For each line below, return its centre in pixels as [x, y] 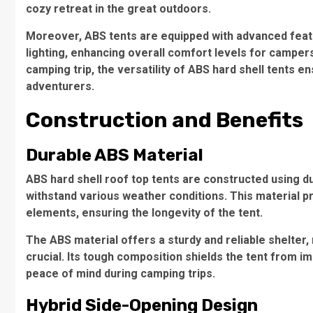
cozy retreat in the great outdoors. [118, 9]
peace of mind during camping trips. [121, 274]
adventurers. [60, 86]
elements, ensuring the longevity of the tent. [144, 213]
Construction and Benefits [165, 120]
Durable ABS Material [115, 155]
